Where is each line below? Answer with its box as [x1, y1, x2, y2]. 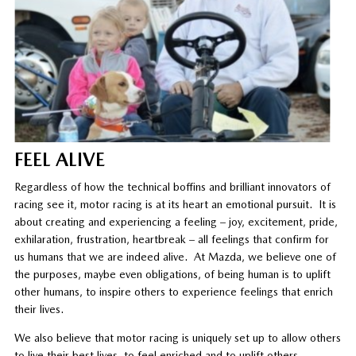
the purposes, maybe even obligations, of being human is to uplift [14, 267, 331, 281]
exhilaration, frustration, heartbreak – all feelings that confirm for [14, 232, 329, 246]
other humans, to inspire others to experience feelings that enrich [14, 284, 333, 298]
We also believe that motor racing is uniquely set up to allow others [14, 331, 341, 344]
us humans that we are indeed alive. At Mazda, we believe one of [14, 250, 336, 263]
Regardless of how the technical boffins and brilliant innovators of [14, 180, 331, 193]
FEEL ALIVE [14, 147, 105, 171]
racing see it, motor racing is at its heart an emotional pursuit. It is [14, 197, 336, 211]
